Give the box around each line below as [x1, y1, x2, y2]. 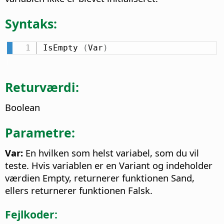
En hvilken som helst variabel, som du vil [23, 146, 199, 159]
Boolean [5, 101, 40, 114]
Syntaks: [5, 14, 57, 32]
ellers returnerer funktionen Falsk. [5, 183, 152, 196]
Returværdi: [5, 78, 79, 96]
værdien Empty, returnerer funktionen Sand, [5, 171, 194, 184]
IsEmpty [42, 42, 83, 52]
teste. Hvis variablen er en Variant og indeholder [5, 158, 212, 171]
